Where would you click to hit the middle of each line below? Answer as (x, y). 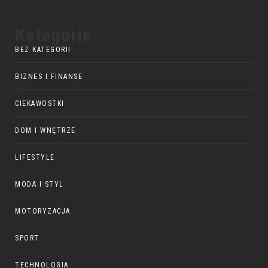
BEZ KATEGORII (43, 50)
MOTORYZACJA (43, 211)
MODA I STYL (39, 185)
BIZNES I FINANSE (49, 77)
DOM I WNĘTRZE (45, 131)
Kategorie (53, 35)
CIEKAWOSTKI (40, 104)
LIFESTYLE (35, 158)
